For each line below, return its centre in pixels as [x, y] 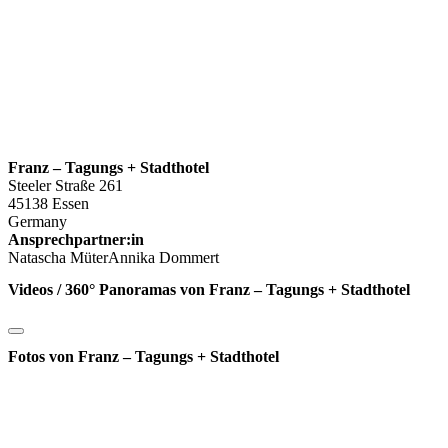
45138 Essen [48, 204]
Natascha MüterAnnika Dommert [113, 258]
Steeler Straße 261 [65, 186]
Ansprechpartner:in [76, 240]
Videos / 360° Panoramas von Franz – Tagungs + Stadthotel [209, 289]
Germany [37, 222]
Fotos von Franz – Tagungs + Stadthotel [143, 356]
